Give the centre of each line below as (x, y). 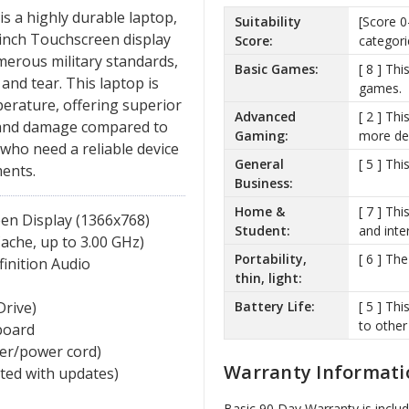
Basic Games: (276, 68)
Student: (262, 230)
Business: (263, 183)
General (259, 163)
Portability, (270, 258)
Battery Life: (274, 306)
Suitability (267, 21)
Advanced (265, 116)
